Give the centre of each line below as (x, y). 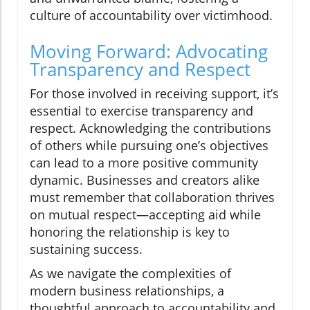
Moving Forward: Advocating (149, 52)
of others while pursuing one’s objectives (149, 146)
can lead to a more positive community (144, 163)
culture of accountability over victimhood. (151, 16)
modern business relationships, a (127, 291)
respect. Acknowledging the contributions (151, 128)
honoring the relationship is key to (130, 232)
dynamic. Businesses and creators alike (145, 180)
